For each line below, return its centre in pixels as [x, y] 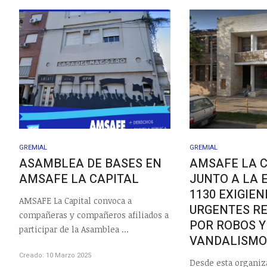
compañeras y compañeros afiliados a [94, 215]
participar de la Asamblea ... [74, 229]
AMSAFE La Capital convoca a [75, 201]
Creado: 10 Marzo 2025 [55, 256]
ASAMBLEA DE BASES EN [90, 163]
